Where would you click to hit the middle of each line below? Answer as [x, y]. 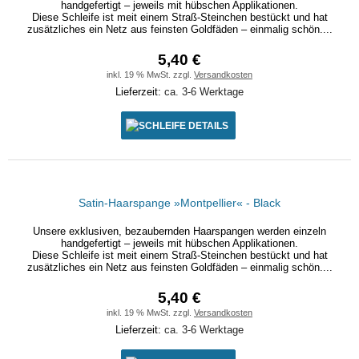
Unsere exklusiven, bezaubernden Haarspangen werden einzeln [179, 231]
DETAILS [208, 125]
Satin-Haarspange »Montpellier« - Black [179, 203]
